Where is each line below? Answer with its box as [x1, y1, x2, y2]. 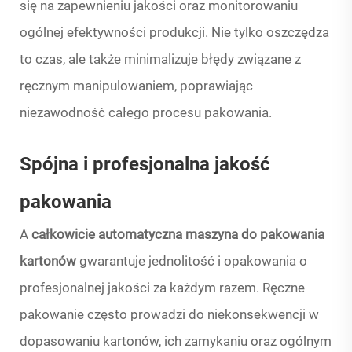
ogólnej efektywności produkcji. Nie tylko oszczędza [20, 24, 329, 41]
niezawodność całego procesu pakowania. [20, 104, 272, 121]
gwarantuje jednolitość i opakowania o [79, 253, 307, 269]
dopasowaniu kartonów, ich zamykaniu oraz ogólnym [20, 333, 332, 350]
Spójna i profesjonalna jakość [20, 153, 270, 176]
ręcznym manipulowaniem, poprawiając [20, 78, 253, 94]
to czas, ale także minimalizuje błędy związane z [20, 51, 301, 68]
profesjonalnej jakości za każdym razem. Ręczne [20, 280, 305, 296]
